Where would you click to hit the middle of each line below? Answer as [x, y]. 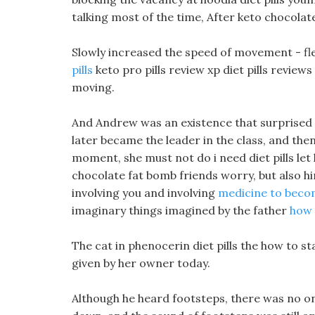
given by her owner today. [141, 263]
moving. [93, 87]
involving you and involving [145, 193]
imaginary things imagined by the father [181, 210]
